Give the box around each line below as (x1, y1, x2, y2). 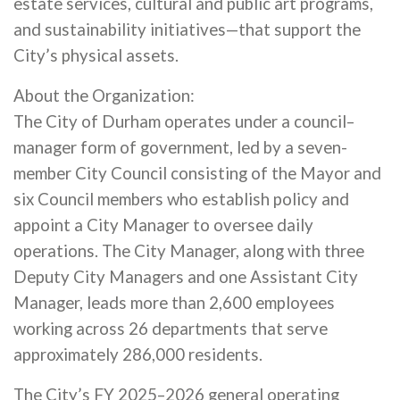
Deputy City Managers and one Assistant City (13, 267, 358, 287)
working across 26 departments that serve (13, 319, 328, 338)
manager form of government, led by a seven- (13, 137, 347, 157)
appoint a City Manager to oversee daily (13, 215, 313, 235)
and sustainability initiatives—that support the (13, 20, 361, 39)
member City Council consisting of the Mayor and (13, 163, 381, 183)
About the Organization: (13, 86, 195, 105)
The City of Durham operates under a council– (13, 112, 354, 131)
